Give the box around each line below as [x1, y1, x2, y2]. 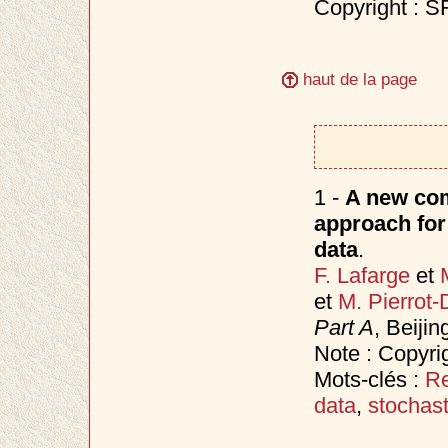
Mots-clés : [313, 366, 425, 392]
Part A [313, 314, 374, 340]
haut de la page [298, 68, 418, 89]
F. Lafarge [313, 262, 410, 288]
